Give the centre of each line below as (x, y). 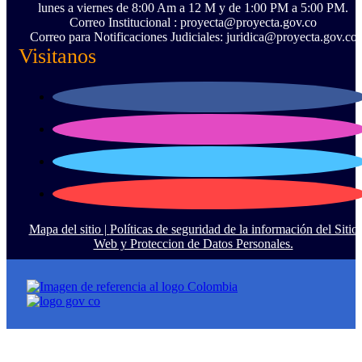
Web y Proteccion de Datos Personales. (193, 244)
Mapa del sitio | (69, 229)
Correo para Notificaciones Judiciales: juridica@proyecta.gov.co (193, 37)
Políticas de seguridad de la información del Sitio (234, 229)
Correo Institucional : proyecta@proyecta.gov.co (193, 23)
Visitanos (57, 57)
